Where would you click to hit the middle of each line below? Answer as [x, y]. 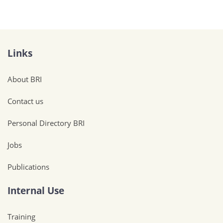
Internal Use [36, 190]
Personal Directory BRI [46, 123]
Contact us [25, 101]
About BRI [25, 79]
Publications [28, 167]
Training [21, 216]
